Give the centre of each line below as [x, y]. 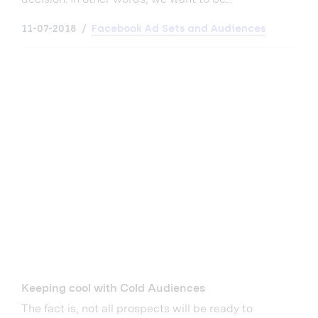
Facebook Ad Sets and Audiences [179, 28]
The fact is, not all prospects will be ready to [137, 308]
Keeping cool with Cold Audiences [113, 287]
